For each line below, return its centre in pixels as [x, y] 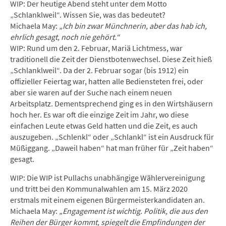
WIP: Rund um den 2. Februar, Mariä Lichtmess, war [96, 48]
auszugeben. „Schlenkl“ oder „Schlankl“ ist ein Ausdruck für [112, 137]
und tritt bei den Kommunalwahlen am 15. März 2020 [99, 189]
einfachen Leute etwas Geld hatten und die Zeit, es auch [104, 126]
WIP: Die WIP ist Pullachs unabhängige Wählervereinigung [107, 178]
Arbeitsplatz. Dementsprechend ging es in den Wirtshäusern [111, 103]
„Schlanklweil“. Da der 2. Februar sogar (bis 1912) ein [99, 70]
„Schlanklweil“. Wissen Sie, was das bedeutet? [88, 15]
